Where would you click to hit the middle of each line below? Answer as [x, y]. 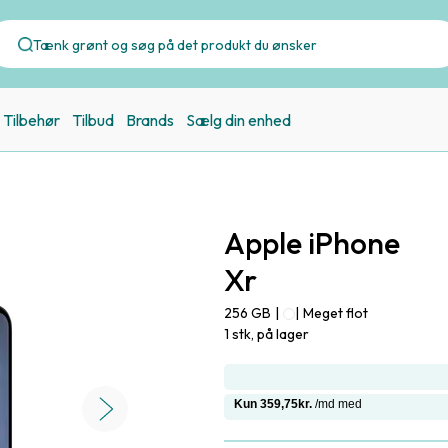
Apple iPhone [312, 243]
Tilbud [93, 119]
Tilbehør [31, 119]
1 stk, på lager [266, 334]
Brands [150, 119]
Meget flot [335, 313]
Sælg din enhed [238, 119]
